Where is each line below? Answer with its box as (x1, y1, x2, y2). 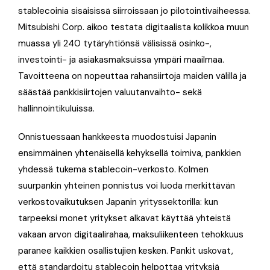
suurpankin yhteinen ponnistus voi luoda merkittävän (18, 179, 235, 192)
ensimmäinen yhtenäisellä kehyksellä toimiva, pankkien (18, 146, 241, 159)
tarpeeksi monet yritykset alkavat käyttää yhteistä (18, 212, 231, 224)
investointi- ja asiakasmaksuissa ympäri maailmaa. (18, 53, 224, 66)
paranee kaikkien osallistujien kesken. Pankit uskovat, (18, 244, 233, 257)
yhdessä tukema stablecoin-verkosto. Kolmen (18, 163, 209, 175)
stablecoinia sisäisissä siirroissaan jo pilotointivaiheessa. (18, 4, 251, 17)
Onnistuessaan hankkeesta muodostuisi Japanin (18, 130, 216, 143)
